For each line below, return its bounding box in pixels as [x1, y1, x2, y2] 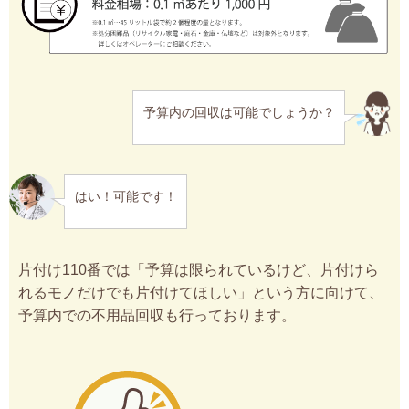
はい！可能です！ [74, 188, 177, 204]
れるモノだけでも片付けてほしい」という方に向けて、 [18, 285, 383, 301]
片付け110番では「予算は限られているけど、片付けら [18, 262, 379, 278]
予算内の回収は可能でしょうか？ [142, 104, 335, 120]
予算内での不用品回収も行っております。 [18, 308, 296, 324]
